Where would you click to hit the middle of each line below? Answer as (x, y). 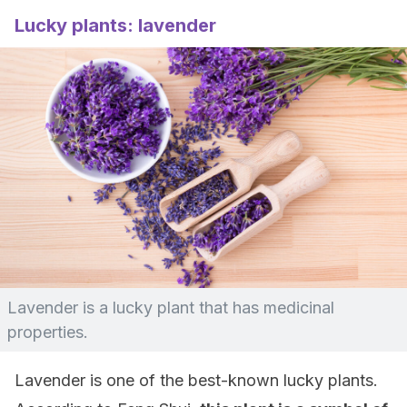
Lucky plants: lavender (115, 25)
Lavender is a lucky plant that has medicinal (171, 308)
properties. (48, 332)
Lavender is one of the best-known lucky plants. (196, 380)
